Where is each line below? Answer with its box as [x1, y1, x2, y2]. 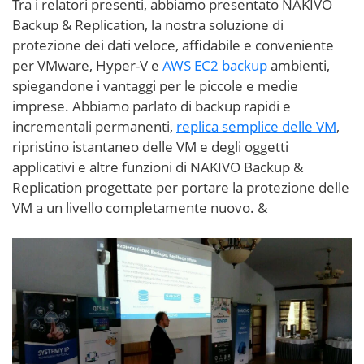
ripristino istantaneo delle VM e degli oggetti [12, 137, 288, 156]
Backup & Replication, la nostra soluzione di [12, 15, 284, 34]
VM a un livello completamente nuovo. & [12, 198, 267, 217]
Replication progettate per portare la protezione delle [12, 178, 349, 197]
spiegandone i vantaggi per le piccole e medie [12, 76, 298, 95]
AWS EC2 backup [162, 56, 267, 75]
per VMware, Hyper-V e [12, 56, 162, 75]
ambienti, [267, 56, 330, 75]
